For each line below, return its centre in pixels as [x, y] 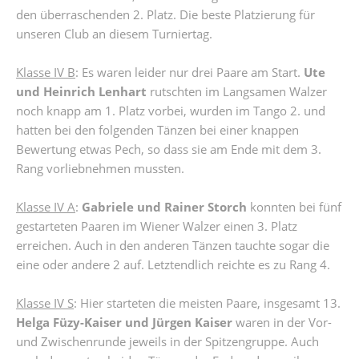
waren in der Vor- [282, 322]
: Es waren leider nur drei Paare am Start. [190, 72]
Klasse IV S [45, 303]
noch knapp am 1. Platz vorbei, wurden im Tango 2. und [171, 111]
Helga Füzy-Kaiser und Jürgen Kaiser [124, 322]
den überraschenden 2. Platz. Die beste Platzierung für [165, 14]
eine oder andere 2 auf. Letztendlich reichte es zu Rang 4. [173, 264]
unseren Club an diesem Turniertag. [114, 34]
